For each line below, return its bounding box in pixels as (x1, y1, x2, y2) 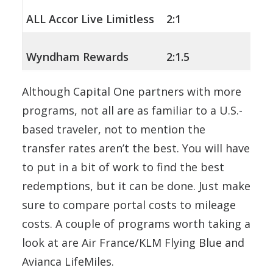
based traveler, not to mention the (22, 122, 205, 137)
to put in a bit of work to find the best (22, 160, 224, 175)
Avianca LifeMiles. (22, 254, 114, 269)
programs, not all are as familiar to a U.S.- (22, 103, 243, 118)
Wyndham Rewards (26, 49, 129, 65)
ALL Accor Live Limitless (26, 12, 154, 27)
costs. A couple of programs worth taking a (22, 216, 250, 232)
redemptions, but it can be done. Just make (22, 179, 250, 194)
